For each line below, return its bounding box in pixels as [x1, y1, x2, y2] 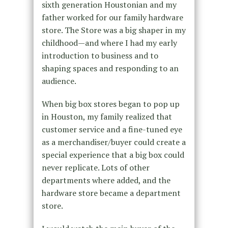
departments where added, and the [41, 175, 170, 186]
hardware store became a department [41, 187, 181, 199]
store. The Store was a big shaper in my [41, 24, 186, 36]
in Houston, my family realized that [41, 111, 172, 123]
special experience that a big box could [41, 149, 184, 161]
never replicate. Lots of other [41, 162, 150, 174]
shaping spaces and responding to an [41, 63, 179, 74]
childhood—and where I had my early [41, 37, 177, 49]
